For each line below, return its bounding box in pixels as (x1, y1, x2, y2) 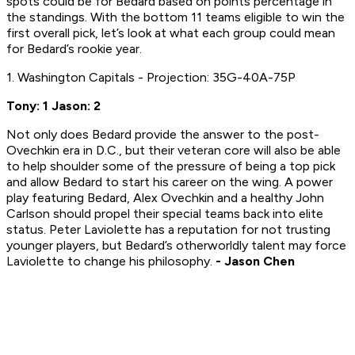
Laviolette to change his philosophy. (6, 254, 216, 269)
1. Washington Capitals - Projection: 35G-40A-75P (6, 70, 296, 86)
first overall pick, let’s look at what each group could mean (6, 25, 335, 41)
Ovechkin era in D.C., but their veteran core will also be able (6, 143, 341, 158)
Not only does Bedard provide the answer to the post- (6, 127, 319, 143)
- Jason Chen (216, 254, 295, 269)
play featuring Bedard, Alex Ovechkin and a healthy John (6, 190, 324, 206)
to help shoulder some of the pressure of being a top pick (6, 158, 335, 174)
